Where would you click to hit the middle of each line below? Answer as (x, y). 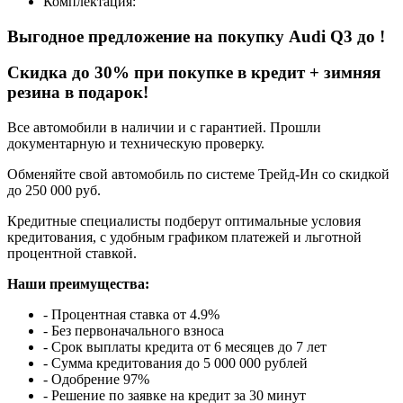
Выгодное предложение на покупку (148, 36)
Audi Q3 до (334, 36)
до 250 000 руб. (54, 190)
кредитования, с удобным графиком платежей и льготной (184, 237)
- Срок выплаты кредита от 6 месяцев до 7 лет (185, 346)
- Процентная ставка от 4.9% (131, 314)
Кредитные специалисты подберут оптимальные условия (184, 220)
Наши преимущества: (78, 283)
